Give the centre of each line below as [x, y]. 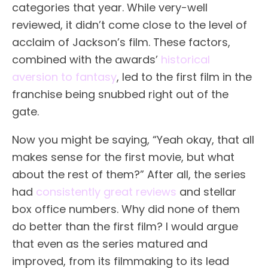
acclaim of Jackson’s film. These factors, [121, 42]
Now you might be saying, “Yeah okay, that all [133, 139]
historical [185, 59]
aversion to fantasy [64, 77]
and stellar [206, 191]
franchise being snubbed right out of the [120, 94]
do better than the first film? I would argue [125, 226]
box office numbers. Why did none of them [126, 209]
